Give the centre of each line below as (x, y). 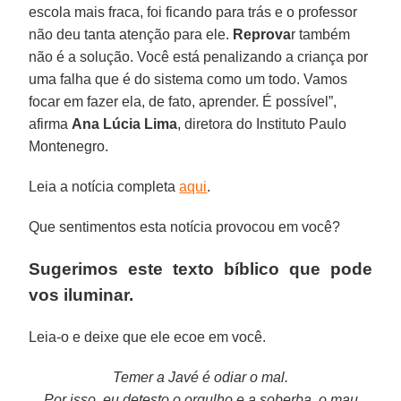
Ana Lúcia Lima (125, 124)
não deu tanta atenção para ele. (131, 34)
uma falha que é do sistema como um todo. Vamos (188, 79)
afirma (51, 124)
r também (321, 34)
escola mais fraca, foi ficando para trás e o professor (193, 12)
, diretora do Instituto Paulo (262, 124)
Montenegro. (69, 146)
